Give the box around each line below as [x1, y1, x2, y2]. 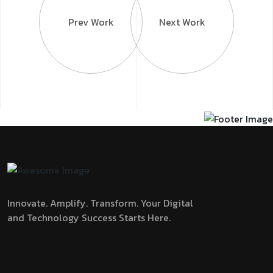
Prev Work [68, 14, 114, 29]
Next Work [159, 14, 205, 29]
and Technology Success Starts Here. [7, 210, 171, 225]
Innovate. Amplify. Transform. [7, 195, 141, 210]
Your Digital [141, 195, 193, 210]
